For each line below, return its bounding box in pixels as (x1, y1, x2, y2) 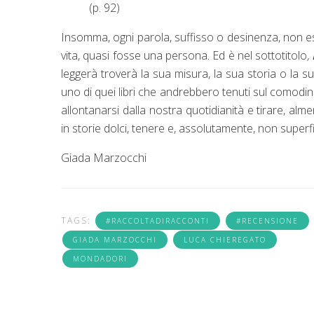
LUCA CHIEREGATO (184, 234, 266, 245)
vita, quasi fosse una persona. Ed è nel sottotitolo (61, 47, 308, 63)
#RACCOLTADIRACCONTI (106, 215, 210, 226)
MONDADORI (73, 253, 128, 264)
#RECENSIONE (236, 215, 299, 226)
